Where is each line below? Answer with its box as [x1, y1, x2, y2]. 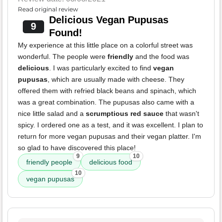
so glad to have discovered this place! [18, 144, 136, 152]
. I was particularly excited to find [49, 64, 153, 72]
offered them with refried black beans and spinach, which [18, 87, 196, 95]
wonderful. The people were [18, 53, 108, 61]
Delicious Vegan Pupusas [49, 14, 168, 26]
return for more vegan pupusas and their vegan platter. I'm [18, 132, 201, 141]
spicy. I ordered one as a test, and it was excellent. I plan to [18, 121, 203, 129]
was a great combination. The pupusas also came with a [18, 98, 194, 107]
